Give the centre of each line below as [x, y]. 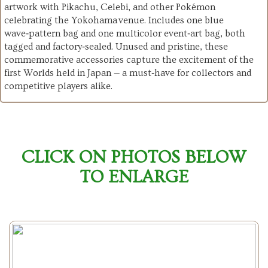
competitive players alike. [58, 86]
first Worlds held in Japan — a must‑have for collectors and [128, 73]
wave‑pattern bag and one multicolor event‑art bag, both [125, 34]
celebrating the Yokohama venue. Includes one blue [114, 21]
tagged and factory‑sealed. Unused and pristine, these [116, 47]
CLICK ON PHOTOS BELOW [134, 158]
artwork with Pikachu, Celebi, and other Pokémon [110, 7]
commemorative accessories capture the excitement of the [129, 60]
